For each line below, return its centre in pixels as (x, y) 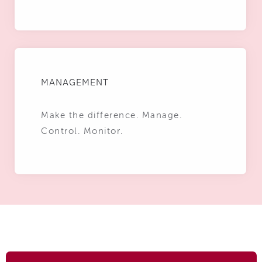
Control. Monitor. (82, 132)
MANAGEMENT (75, 82)
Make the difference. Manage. (111, 116)
